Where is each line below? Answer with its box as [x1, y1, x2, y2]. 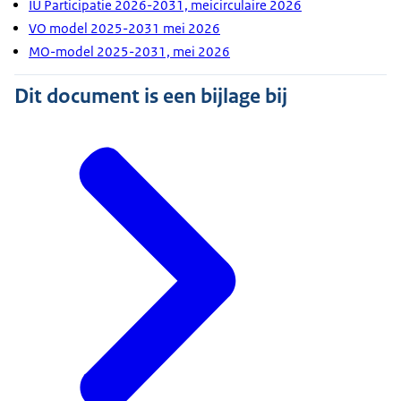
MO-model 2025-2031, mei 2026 [29, 42, 230, 60]
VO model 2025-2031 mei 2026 [29, 19, 220, 37]
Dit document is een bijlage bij [14, 82, 287, 110]
